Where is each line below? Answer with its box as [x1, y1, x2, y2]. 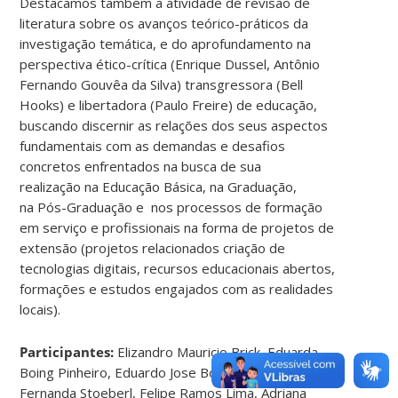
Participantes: [20, 342, 118, 361]
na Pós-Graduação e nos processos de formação [20, 197, 323, 216]
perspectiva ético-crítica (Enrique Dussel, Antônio [20, 54, 321, 73]
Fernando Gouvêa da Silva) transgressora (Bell [20, 75, 304, 93]
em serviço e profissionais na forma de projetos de [20, 218, 335, 236]
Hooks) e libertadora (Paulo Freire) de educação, [20, 95, 322, 114]
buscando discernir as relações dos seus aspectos [20, 115, 329, 134]
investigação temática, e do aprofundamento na [20, 34, 312, 52]
